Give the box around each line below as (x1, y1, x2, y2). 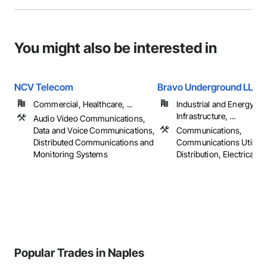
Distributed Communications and (33, 137, 154, 147)
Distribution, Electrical (176, 149, 256, 159)
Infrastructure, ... (176, 111, 235, 121)
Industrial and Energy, (176, 99, 256, 109)
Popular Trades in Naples (14, 246, 144, 260)
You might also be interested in (14, 39, 217, 57)
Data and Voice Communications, (33, 125, 156, 135)
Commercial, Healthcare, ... (33, 99, 133, 109)
